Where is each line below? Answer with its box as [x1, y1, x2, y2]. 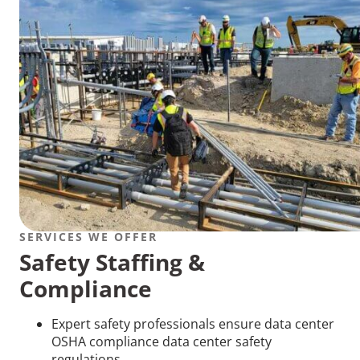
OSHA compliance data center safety [51, 332, 272, 350]
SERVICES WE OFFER [19, 228, 157, 244]
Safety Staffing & [19, 246, 205, 277]
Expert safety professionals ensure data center [51, 314, 334, 333]
